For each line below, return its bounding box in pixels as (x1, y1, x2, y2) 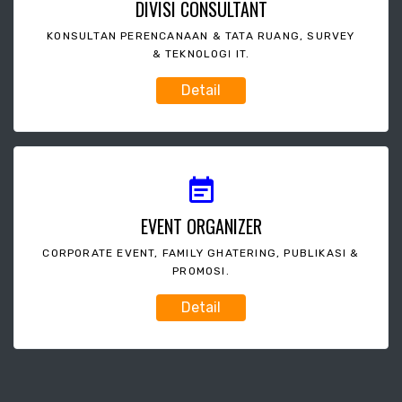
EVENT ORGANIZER (140, 212, 262, 240)
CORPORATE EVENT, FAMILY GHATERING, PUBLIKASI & (42, 246, 360, 259)
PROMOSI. (172, 264, 230, 277)
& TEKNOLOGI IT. (152, 47, 250, 60)
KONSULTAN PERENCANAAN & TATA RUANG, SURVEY (47, 29, 355, 42)
